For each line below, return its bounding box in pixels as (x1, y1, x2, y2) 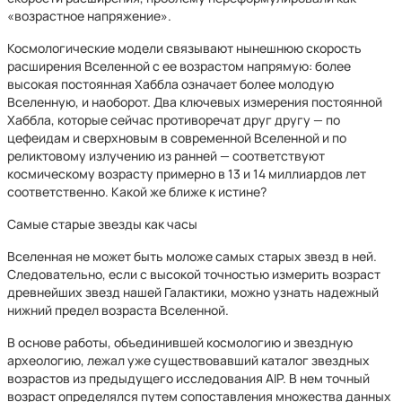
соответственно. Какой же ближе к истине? (7, 183, 267, 200)
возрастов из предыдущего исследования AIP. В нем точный (7, 370, 370, 387)
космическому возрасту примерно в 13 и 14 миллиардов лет (7, 165, 366, 182)
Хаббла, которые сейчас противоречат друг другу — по (7, 111, 340, 128)
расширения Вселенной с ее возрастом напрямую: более (7, 57, 351, 74)
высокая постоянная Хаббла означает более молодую (7, 75, 334, 92)
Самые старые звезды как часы (7, 215, 197, 232)
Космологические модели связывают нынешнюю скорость (7, 39, 362, 57)
